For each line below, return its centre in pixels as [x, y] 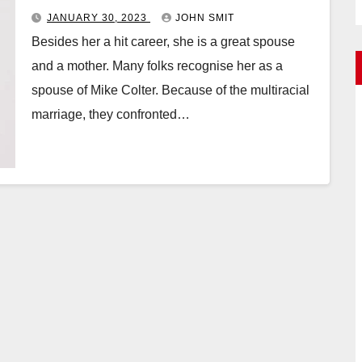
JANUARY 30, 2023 [99, 17]
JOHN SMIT [205, 17]
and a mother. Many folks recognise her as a [157, 65]
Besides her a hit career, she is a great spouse [163, 41]
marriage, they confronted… [111, 114]
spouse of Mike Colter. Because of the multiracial [170, 90]
